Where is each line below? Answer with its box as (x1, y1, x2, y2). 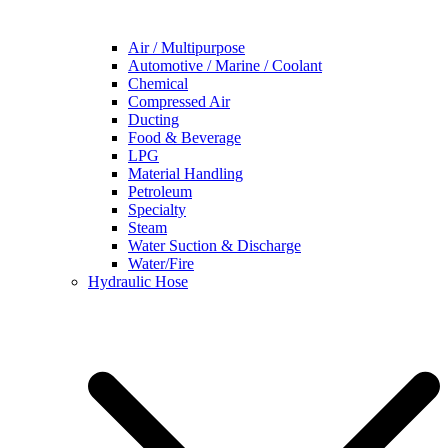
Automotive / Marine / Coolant (128, 57, 322, 74)
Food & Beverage (128, 129, 241, 146)
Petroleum (128, 183, 192, 200)
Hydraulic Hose (88, 273, 188, 290)
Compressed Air (128, 93, 230, 110)
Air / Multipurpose (128, 39, 245, 56)
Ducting (128, 111, 179, 128)
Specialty (128, 201, 186, 218)
